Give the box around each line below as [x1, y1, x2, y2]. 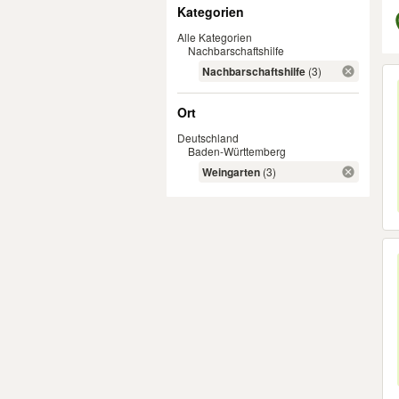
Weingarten [202, 164, 260, 180]
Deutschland [177, 130, 239, 145]
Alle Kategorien [177, 29, 252, 45]
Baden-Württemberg [188, 143, 286, 159]
